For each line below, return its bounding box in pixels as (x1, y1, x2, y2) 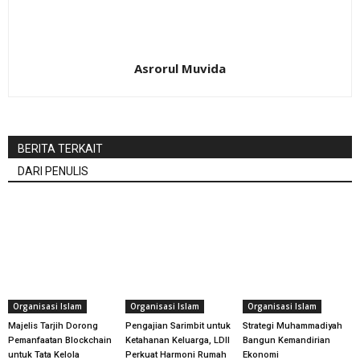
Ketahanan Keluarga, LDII (125, 334, 230, 346)
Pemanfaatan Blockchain (8, 334, 112, 346)
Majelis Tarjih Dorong (8, 320, 98, 331)
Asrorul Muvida (134, 60, 226, 76)
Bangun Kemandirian (242, 334, 330, 346)
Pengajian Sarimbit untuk (125, 320, 231, 331)
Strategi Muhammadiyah (242, 320, 342, 331)
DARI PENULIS (18, 165, 88, 178)
